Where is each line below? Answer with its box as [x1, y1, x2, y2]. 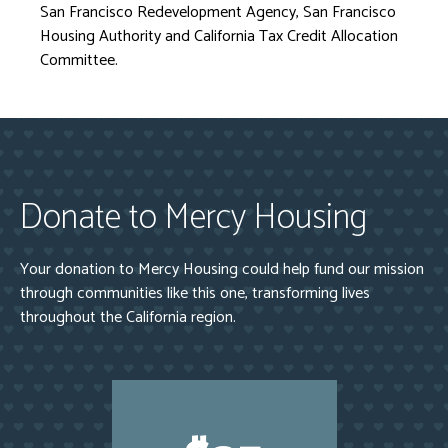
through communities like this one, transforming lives [20, 280, 370, 307]
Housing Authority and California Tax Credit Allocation [40, 23, 398, 50]
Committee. [40, 47, 118, 74]
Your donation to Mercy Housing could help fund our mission [20, 256, 424, 283]
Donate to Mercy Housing [20, 189, 367, 247]
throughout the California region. [20, 304, 236, 331]
